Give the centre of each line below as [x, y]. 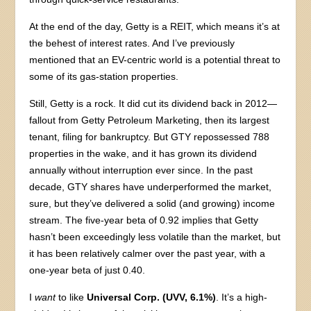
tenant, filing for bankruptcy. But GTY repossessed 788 [150, 137]
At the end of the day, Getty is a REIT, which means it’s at [155, 27]
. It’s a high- [242, 297]
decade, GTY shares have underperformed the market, [151, 187]
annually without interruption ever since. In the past [141, 170]
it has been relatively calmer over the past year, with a [148, 254]
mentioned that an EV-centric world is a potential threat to [155, 60]
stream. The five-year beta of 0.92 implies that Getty [144, 220]
